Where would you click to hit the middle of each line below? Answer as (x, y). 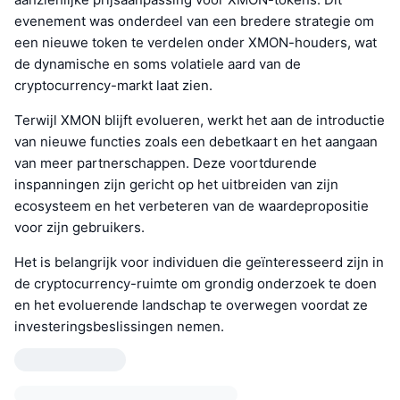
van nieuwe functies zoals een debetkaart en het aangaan (196, 142)
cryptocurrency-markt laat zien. (113, 86)
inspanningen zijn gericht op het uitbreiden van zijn (176, 185)
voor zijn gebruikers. (79, 228)
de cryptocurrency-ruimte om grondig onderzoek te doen (196, 284)
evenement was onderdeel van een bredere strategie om (194, 21)
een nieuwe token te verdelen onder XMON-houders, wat (196, 43)
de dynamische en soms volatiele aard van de (158, 64)
